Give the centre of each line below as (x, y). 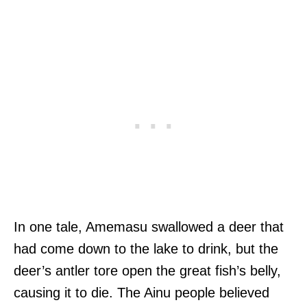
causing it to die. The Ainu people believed (142, 293)
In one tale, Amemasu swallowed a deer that (149, 227)
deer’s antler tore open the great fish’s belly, (147, 271)
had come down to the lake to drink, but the (146, 249)
